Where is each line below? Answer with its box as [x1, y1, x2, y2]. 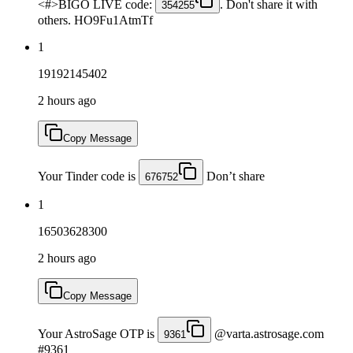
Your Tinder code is [38, 169, 139, 183]
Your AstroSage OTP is [38, 326, 158, 340]
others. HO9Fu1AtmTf [38, 13, 153, 27]
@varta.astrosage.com [211, 326, 324, 340]
